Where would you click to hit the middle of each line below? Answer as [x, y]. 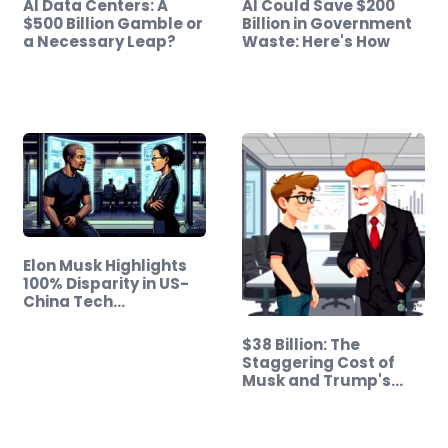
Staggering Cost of [318, 362]
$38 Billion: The [301, 344]
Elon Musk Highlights [105, 266]
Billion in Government [327, 24]
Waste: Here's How [316, 42]
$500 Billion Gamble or [113, 24]
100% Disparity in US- [106, 284]
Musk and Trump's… [322, 380]
